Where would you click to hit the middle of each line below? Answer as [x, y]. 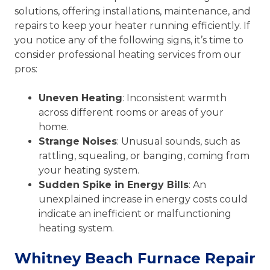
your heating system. [89, 171]
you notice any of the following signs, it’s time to [129, 40]
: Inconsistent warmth [174, 98]
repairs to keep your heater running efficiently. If [132, 26]
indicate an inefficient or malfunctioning [135, 214]
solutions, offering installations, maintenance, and [133, 11]
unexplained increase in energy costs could [143, 199]
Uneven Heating [80, 98]
